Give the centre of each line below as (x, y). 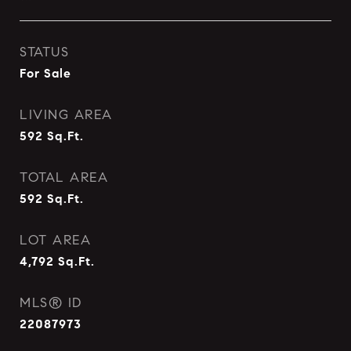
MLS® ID (51, 303)
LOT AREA (55, 240)
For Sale (45, 73)
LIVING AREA (66, 115)
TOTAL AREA (64, 177)
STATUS (44, 52)
